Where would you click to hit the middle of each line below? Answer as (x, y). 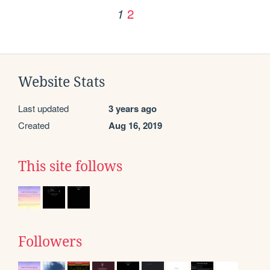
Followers (50, 242)
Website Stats (61, 82)
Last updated (43, 108)
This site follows (70, 167)
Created (34, 125)
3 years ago (133, 109)
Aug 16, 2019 (135, 126)
